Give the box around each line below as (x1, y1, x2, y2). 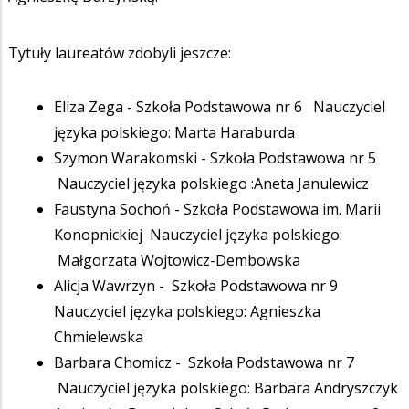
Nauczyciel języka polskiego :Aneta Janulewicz (54, 173, 369, 194)
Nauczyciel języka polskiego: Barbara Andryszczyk (54, 377, 398, 398)
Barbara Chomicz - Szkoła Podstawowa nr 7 (54, 351, 354, 372)
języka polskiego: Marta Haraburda (54, 121, 295, 142)
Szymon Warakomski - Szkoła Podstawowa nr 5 (54, 147, 376, 168)
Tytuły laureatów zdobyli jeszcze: (8, 42, 231, 63)
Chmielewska (54, 326, 143, 347)
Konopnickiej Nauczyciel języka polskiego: (54, 224, 342, 245)
